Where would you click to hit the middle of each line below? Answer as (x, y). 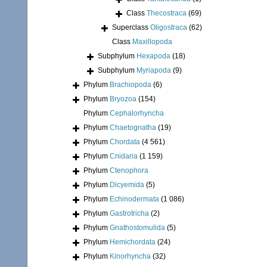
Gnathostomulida (137, 228)
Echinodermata (134, 199)
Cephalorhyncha (137, 114)
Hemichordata (133, 242)
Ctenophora (129, 171)
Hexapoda (153, 56)
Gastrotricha (129, 214)
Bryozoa (123, 99)
